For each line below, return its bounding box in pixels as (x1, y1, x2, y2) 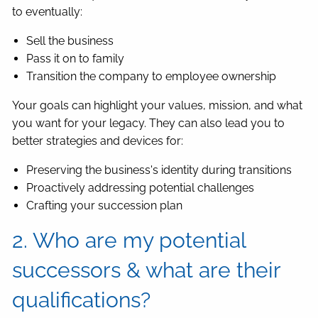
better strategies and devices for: (12, 134, 184, 148)
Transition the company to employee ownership (26, 70, 277, 84)
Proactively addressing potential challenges (26, 181, 255, 195)
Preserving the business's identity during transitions (26, 163, 292, 177)
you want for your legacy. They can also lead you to (12, 116, 285, 131)
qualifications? (12, 287, 151, 313)
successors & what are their (12, 258, 281, 283)
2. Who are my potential (12, 228, 246, 253)
